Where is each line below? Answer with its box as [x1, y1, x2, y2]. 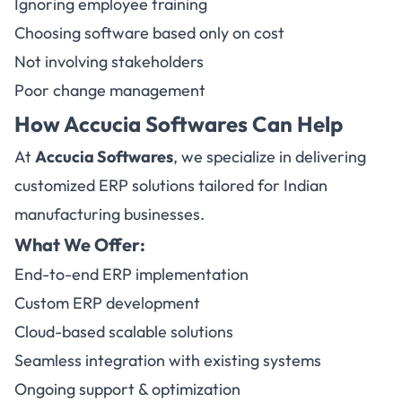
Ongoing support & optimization [14, 379, 240, 399]
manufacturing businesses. [14, 204, 205, 224]
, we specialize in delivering [173, 146, 366, 167]
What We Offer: [14, 233, 145, 256]
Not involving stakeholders [14, 51, 204, 72]
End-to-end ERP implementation [14, 264, 249, 284]
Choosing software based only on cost [14, 22, 284, 43]
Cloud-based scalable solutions [14, 321, 233, 342]
